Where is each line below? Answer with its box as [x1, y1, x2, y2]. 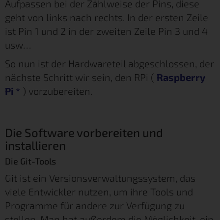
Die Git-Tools [5, 155, 56, 166]
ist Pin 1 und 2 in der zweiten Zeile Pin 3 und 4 [5, 25, 208, 37]
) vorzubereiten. [20, 84, 92, 97]
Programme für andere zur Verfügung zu [5, 199, 185, 211]
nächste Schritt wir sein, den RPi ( [5, 71, 157, 83]
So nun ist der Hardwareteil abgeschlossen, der [5, 57, 214, 69]
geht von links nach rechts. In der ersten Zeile [5, 11, 208, 23]
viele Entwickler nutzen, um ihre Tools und [5, 185, 193, 197]
